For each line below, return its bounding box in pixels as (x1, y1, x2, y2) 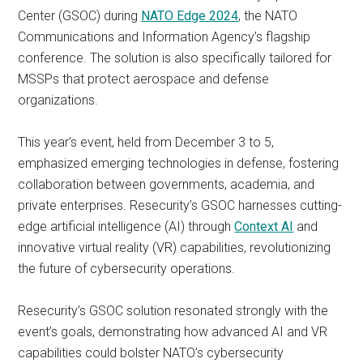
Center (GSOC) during (18, 8, 142, 23)
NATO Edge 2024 (141, 8, 239, 23)
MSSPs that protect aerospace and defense (18, 71, 270, 87)
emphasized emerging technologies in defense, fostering (18, 156, 340, 171)
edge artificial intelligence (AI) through (18, 219, 235, 234)
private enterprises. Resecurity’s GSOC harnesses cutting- (18, 198, 343, 213)
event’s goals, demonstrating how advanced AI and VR (18, 324, 328, 340)
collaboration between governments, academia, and (18, 177, 315, 192)
